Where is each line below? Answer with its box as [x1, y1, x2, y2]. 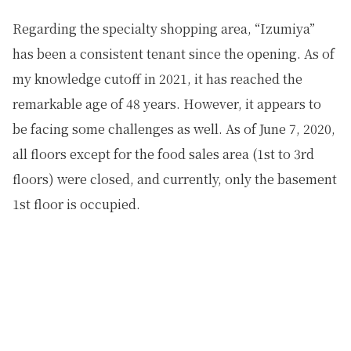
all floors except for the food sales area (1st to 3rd [13, 145, 314, 164]
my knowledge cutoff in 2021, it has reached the [13, 70, 302, 89]
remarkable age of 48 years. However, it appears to [13, 95, 321, 114]
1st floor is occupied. [13, 195, 140, 214]
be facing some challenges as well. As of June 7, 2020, [13, 120, 335, 139]
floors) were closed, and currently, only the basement [13, 170, 337, 189]
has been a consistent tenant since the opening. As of [13, 45, 335, 63]
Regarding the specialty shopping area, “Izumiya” [13, 20, 315, 38]
